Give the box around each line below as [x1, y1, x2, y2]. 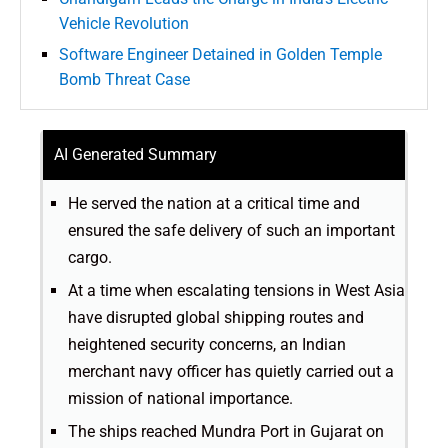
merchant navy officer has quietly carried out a [68, 361, 394, 381]
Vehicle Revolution [59, 13, 189, 33]
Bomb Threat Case [59, 69, 190, 89]
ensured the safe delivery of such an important [68, 220, 395, 240]
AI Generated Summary [54, 144, 217, 164]
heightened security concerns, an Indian [68, 334, 346, 354]
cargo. [68, 247, 112, 267]
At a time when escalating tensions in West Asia [68, 280, 405, 300]
